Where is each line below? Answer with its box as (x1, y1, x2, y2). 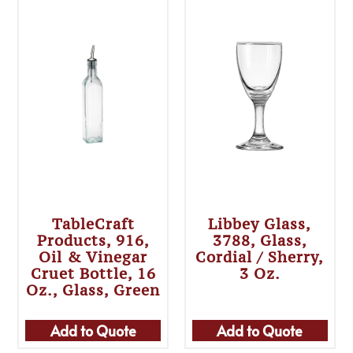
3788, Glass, (212, 231, 307, 251)
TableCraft (51, 214, 135, 234)
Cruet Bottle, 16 (30, 264, 156, 284)
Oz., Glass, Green (26, 281, 161, 300)
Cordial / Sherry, (195, 247, 325, 267)
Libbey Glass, (208, 214, 312, 234)
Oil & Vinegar (39, 247, 148, 267)
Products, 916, (36, 231, 150, 251)
